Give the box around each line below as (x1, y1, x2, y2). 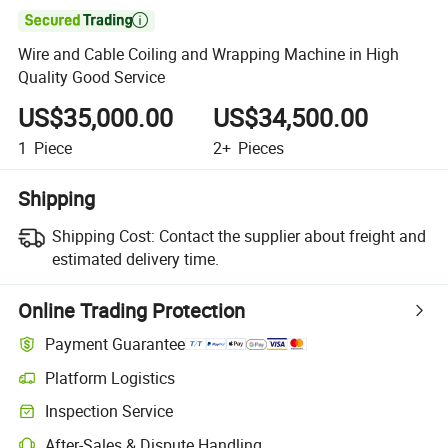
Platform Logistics (45, 366, 176, 389)
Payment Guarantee (45, 333, 186, 356)
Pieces (233, 136, 284, 159)
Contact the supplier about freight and (158, 224, 426, 247)
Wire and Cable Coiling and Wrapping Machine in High (18, 43, 400, 66)
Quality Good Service (18, 66, 166, 89)
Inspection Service (45, 400, 174, 423)
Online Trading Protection (18, 296, 246, 324)
